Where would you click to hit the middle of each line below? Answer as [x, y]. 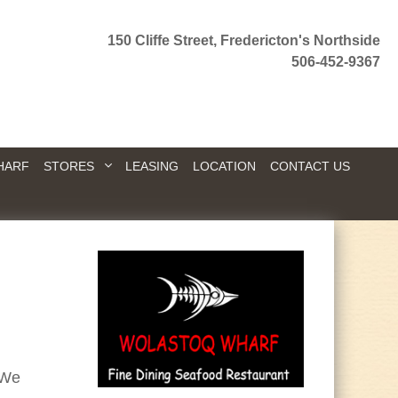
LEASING [152, 166]
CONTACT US [310, 166]
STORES [68, 166]
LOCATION [224, 166]
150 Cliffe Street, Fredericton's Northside [244, 40]
